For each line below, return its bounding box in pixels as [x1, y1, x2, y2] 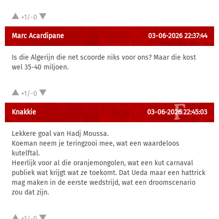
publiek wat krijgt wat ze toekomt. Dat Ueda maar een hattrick [12, 169, 205, 177]
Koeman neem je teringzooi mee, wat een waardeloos [12, 139, 179, 148]
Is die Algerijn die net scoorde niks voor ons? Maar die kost [12, 53, 196, 62]
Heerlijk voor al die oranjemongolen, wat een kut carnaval [12, 159, 193, 167]
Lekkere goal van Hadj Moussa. [12, 130, 109, 138]
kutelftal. [12, 149, 40, 157]
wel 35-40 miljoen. [12, 63, 68, 71]
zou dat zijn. [12, 188, 49, 197]
